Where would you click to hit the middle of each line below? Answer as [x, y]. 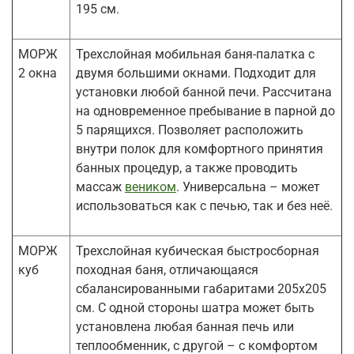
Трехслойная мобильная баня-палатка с [195, 54]
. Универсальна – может [248, 186]
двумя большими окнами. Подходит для [196, 73]
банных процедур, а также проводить [187, 168]
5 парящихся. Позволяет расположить [190, 130]
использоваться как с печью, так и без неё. [204, 205]
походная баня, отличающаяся [167, 269]
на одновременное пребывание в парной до [205, 111]
